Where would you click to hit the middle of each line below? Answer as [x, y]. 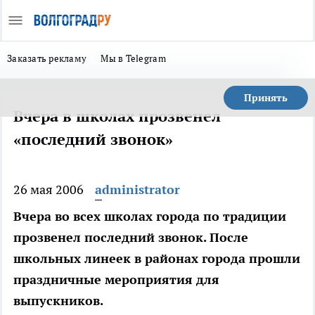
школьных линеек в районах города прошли [157, 258]
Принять [266, 98]
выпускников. [58, 301]
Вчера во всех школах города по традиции [150, 216]
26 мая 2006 [49, 189]
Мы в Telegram [133, 58]
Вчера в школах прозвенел [117, 116]
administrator [137, 189]
